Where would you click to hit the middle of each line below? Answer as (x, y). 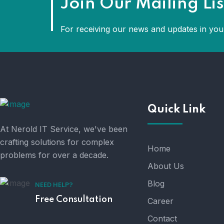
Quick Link (176, 109)
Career (160, 201)
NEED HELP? (54, 185)
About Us (166, 166)
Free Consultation (74, 199)
